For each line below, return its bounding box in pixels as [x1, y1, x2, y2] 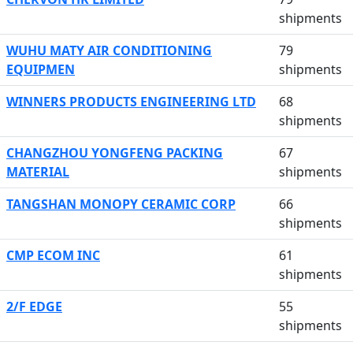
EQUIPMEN [6, 61, 75, 78]
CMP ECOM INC [6, 247, 100, 264]
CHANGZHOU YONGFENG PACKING [6, 144, 223, 162]
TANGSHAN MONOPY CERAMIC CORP [6, 195, 236, 213]
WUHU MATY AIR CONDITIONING [6, 42, 212, 59]
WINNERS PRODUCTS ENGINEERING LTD [6, 93, 256, 110]
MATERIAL [6, 163, 69, 180]
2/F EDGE [6, 298, 62, 315]
